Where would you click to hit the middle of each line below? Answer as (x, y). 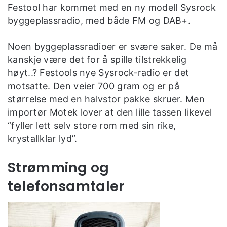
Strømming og (59, 167)
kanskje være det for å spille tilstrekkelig (97, 59)
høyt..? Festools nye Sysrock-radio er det (99, 72)
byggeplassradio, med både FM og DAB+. (99, 20)
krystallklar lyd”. (43, 138)
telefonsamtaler (66, 186)
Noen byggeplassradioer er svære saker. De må (113, 46)
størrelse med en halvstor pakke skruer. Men (106, 99)
